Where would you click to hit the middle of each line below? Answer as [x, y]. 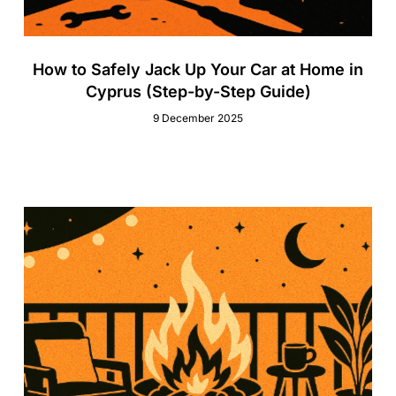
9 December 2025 [198, 118]
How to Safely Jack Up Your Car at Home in [198, 70]
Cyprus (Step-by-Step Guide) [198, 92]
